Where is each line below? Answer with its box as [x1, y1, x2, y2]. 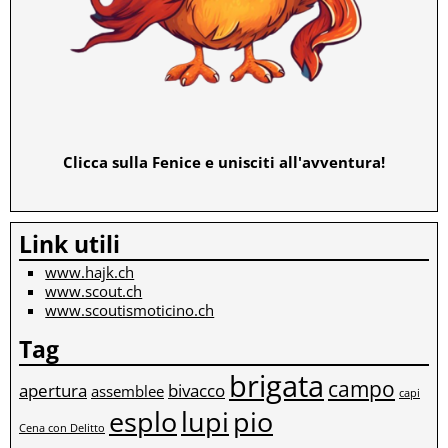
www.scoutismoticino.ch [45, 300, 215, 321]
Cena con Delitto [19, 421, 105, 436]
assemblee [91, 381, 164, 402]
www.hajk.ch [45, 262, 135, 283]
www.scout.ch [45, 281, 143, 302]
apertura [19, 379, 87, 403]
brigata [229, 366, 324, 407]
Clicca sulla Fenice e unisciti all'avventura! [63, 151, 385, 172]
